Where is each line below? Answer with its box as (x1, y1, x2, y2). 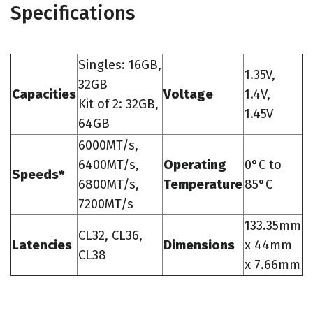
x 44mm (245, 237, 292, 253)
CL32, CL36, (78, 227, 143, 243)
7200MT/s (78, 196, 133, 212)
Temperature (163, 176, 242, 192)
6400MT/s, (78, 156, 139, 173)
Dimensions (163, 237, 235, 253)
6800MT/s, (78, 176, 139, 192)
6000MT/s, (78, 137, 138, 153)
